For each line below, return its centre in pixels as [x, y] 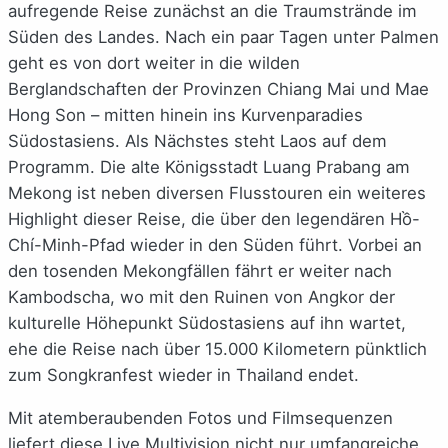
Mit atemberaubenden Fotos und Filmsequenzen [200, 417]
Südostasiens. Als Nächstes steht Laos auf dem [197, 141]
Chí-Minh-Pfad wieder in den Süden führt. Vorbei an [215, 245]
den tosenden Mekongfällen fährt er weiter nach [200, 271]
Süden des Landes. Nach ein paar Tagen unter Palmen [223, 37]
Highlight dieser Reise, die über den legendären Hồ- [214, 219]
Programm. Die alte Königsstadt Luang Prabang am [209, 167]
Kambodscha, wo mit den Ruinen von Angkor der [201, 297]
